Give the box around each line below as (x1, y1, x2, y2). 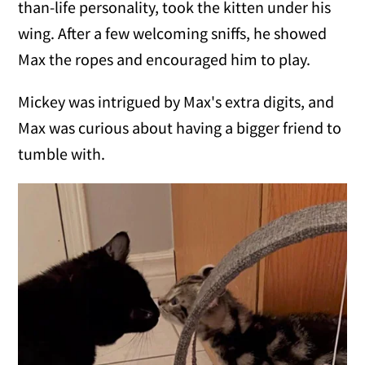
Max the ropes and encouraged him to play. (18, 49, 311, 70)
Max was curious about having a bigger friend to (18, 117, 342, 139)
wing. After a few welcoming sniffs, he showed (18, 23, 328, 44)
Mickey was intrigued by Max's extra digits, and (18, 91, 335, 112)
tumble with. (18, 143, 106, 165)
